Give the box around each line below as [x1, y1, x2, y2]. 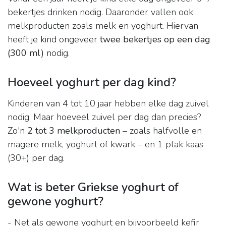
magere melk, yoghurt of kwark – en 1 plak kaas [8, 138, 203, 151]
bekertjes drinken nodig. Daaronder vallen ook [8, 6, 193, 19]
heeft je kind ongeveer [8, 33, 100, 46]
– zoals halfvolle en [120, 125, 202, 137]
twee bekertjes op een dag [100, 33, 210, 46]
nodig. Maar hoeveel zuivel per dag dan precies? [8, 111, 201, 124]
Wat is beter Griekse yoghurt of [8, 179, 179, 196]
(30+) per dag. [8, 152, 65, 164]
